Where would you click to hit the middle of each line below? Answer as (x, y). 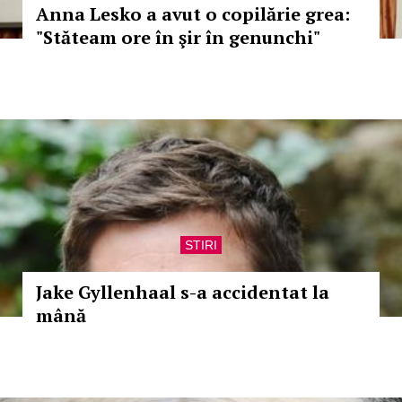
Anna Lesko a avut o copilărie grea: (193, 14)
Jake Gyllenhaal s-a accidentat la (183, 292)
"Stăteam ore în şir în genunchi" (178, 37)
